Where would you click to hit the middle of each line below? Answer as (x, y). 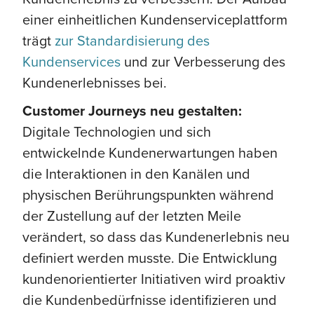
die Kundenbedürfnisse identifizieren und (150, 299)
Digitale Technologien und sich (117, 131)
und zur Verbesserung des (203, 61)
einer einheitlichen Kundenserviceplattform (155, 19)
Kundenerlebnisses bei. (95, 82)
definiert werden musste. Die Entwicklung (150, 257)
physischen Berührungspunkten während (148, 194)
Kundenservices (71, 61)
